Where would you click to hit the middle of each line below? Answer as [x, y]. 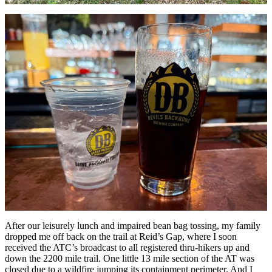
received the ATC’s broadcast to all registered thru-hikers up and [127, 247]
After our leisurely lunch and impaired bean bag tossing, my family [133, 225]
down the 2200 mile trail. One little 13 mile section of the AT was [130, 258]
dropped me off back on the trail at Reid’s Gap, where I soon [121, 236]
